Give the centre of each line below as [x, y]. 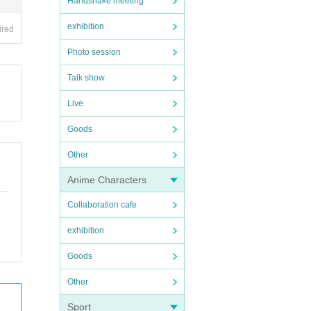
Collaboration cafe [102, 205]
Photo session [94, 52]
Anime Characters [107, 180]
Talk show [86, 78]
